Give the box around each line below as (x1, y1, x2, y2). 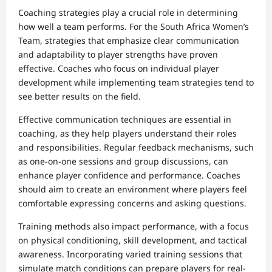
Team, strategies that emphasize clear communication (18, 35, 239, 47)
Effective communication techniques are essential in (18, 114, 231, 126)
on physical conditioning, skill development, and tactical (18, 234, 247, 246)
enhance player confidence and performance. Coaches (18, 169, 240, 182)
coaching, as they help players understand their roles (18, 127, 237, 140)
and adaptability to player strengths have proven (18, 49, 218, 61)
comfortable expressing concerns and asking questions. (18, 197, 246, 209)
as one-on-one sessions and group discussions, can (18, 155, 228, 168)
